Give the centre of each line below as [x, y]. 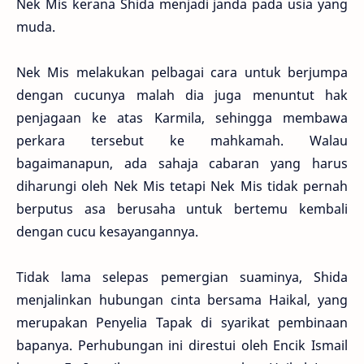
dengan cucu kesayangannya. [107, 232]
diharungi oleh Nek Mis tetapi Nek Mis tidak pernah [182, 186]
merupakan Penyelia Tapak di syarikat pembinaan [182, 323]
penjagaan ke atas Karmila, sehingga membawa [182, 118]
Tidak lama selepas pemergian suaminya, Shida [182, 277]
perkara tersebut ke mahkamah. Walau [182, 141]
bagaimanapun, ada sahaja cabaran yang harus [182, 164]
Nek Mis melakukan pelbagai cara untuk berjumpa [182, 73]
